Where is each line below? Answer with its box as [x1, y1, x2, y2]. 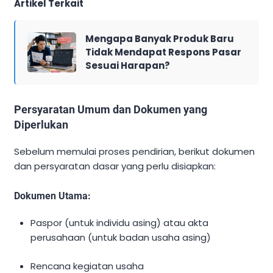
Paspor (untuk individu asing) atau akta [30, 216, 209, 230]
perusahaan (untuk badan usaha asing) [30, 231, 211, 244]
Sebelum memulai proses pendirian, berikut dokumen [14, 145, 255, 158]
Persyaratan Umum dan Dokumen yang [14, 103, 207, 116]
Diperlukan [14, 118, 68, 132]
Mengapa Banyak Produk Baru [85, 32, 234, 46]
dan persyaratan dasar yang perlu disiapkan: [14, 160, 216, 173]
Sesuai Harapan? [85, 59, 170, 73]
